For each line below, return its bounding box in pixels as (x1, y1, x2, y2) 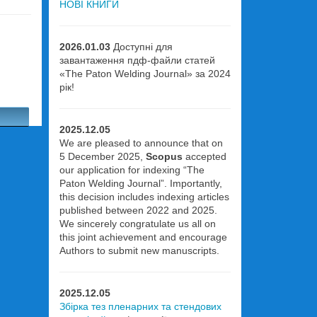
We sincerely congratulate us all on (59, 218, 216, 229)
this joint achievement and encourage (59, 231, 227, 243)
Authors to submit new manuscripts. (59, 245, 219, 256)
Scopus (145, 151, 183, 162)
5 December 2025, (59, 151, 146, 162)
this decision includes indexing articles (59, 191, 229, 202)
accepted (182, 151, 226, 162)
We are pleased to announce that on (59, 137, 223, 149)
